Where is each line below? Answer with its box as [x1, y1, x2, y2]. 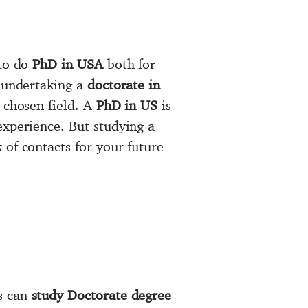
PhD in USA [32, 56, 103, 72]
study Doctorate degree [31, 287, 172, 303]
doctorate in [87, 76, 161, 93]
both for [102, 56, 156, 72]
